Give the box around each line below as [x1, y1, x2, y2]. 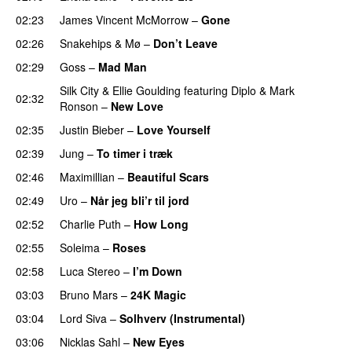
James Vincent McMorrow [60, 11, 189, 27]
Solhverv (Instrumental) [119, 310, 245, 326]
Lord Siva [60, 310, 107, 326]
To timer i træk [97, 145, 173, 161]
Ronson [60, 97, 98, 114]
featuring [184, 82, 228, 98]
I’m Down [133, 262, 182, 279]
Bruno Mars [60, 286, 118, 302]
